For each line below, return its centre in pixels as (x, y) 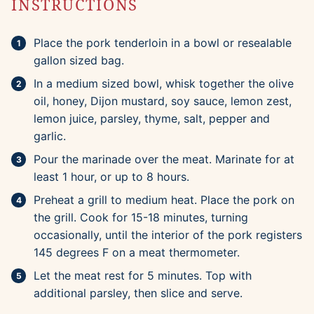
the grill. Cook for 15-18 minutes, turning (141, 218)
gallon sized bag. (79, 61)
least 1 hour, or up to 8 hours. (111, 177)
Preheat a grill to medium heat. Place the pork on (164, 200)
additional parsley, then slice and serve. (138, 293)
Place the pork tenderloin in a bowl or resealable (163, 43)
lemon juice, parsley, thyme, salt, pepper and (152, 119)
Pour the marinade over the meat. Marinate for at (164, 159)
